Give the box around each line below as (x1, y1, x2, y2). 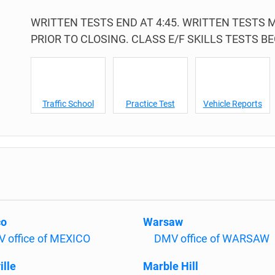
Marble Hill (143, 260, 198, 273)
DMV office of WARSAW (154, 232, 269, 245)
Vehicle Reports (203, 99, 262, 109)
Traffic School (42, 99, 94, 109)
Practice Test (125, 99, 175, 109)
